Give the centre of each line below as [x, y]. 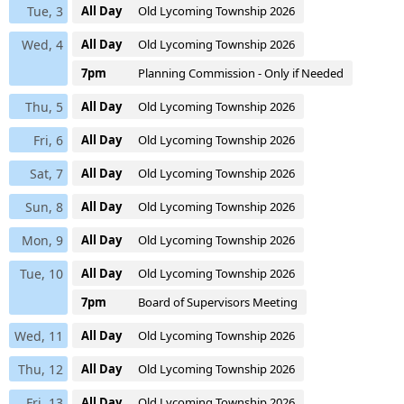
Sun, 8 [44, 207]
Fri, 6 [48, 140]
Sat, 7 [46, 173]
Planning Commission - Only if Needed [241, 73]
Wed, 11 [39, 335]
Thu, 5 [44, 106]
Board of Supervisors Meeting [218, 302]
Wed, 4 [42, 44]
